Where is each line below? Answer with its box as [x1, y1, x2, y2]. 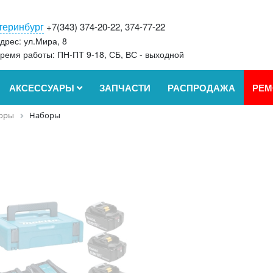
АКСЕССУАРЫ [9, 81, 77, 94]
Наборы [29, 110, 60, 121]
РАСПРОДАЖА [168, 81, 235, 94]
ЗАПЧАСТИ [99, 81, 151, 94]
